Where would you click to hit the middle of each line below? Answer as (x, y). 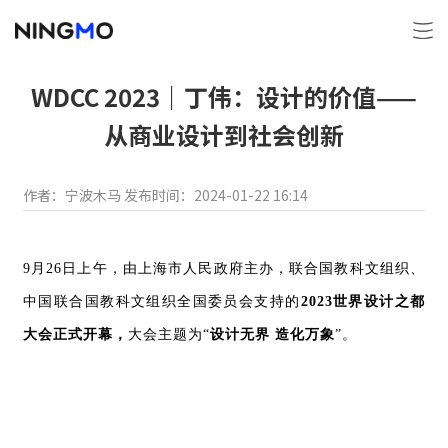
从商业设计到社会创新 (224, 134)
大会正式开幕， (75, 334)
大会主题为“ (169, 334)
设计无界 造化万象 (272, 334)
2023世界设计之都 (362, 301)
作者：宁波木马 (72, 195)
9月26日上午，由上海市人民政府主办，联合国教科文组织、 (224, 268)
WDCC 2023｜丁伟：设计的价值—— (224, 96)
